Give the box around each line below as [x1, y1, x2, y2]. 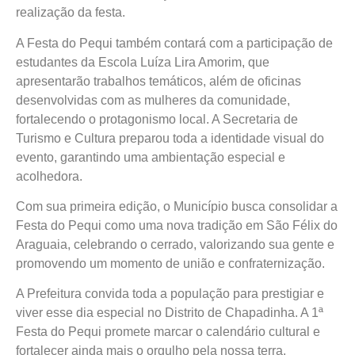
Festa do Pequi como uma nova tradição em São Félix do [16, 218, 338, 232]
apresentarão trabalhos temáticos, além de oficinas [16, 74, 301, 88]
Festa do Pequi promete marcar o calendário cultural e [16, 325, 320, 339]
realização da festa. [16, 6, 125, 20]
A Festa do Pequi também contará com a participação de [16, 36, 333, 50]
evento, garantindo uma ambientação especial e [16, 150, 285, 164]
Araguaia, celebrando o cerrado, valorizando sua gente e [16, 237, 334, 251]
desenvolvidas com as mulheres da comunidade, [16, 93, 290, 107]
